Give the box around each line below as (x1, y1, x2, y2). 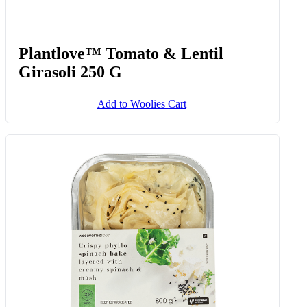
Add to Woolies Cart (97, 97, 186, 110)
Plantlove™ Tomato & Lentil (19, 44, 224, 62)
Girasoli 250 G (19, 62, 123, 81)
